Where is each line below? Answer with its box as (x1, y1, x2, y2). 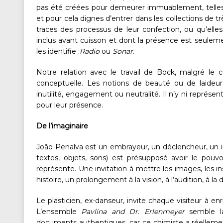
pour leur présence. (36, 101, 103, 110)
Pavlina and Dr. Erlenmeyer (81, 207, 185, 217)
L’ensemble (36, 207, 82, 217)
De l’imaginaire (36, 121, 88, 131)
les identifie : (36, 47, 80, 56)
